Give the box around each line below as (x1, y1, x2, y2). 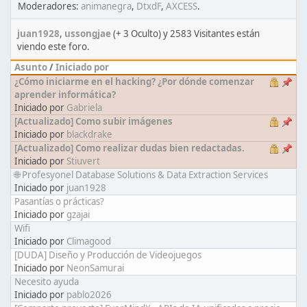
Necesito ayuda (14, 275, 79, 288)
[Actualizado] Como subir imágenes (14, 115, 173, 127)
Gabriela (66, 101, 102, 114)
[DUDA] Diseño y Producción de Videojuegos (14, 249, 201, 261)
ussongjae (64, 27, 111, 40)
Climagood (66, 235, 111, 247)
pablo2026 (66, 288, 112, 301)
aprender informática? (14, 88, 116, 101)
